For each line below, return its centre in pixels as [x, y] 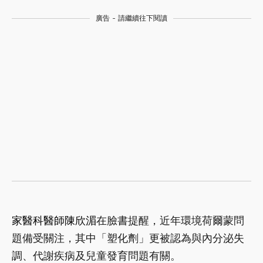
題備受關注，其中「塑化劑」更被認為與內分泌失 [128, 238]
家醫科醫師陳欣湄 [54, 220]
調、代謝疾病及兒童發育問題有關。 [96, 256]
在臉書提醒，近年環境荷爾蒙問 [170, 220]
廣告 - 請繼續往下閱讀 [131, 18]
